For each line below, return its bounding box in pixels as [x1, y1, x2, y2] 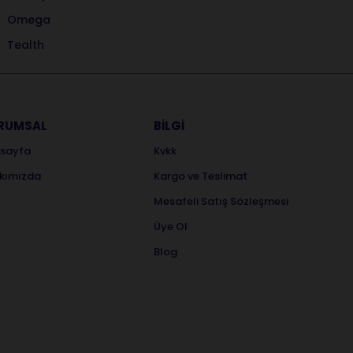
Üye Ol [154, 219, 188, 234]
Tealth [7, 37, 45, 53]
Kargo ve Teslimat [154, 169, 247, 184]
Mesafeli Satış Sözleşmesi [154, 194, 288, 209]
